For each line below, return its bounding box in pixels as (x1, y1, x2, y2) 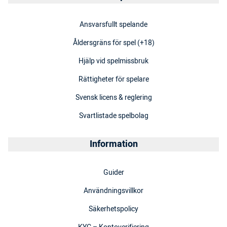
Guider (103, 167, 124, 178)
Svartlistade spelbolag (79, 110, 148, 122)
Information (89, 137, 138, 152)
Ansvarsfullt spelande (80, 19, 147, 30)
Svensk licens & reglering (75, 92, 152, 103)
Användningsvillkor (84, 185, 143, 197)
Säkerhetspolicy (89, 204, 138, 215)
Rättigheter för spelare (78, 74, 149, 85)
